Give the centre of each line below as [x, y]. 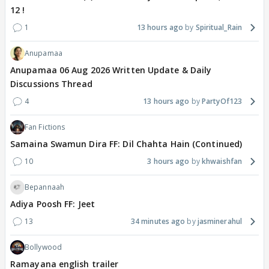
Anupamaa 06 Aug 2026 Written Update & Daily [111, 70]
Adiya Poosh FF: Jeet [53, 204]
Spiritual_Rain [219, 28]
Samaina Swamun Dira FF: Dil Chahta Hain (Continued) [126, 144]
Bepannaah [44, 187]
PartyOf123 [222, 101]
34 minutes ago [158, 222]
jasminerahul [219, 222]
